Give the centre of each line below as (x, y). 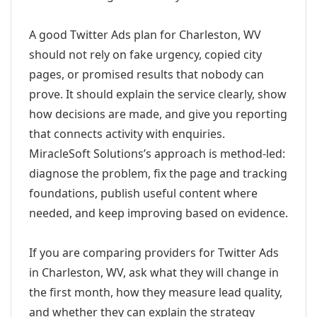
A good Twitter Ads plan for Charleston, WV (145, 35)
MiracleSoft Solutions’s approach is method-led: (157, 154)
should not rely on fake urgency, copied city (145, 54)
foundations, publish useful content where (143, 193)
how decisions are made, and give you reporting (158, 114)
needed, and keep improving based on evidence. (158, 213)
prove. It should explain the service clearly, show (158, 94)
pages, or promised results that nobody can (146, 74)
